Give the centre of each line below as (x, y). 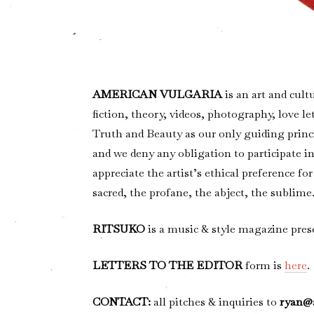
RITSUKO (118, 229)
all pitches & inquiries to (215, 302)
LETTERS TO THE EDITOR (167, 266)
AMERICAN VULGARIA (157, 95)
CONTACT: (121, 302)
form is (263, 266)
